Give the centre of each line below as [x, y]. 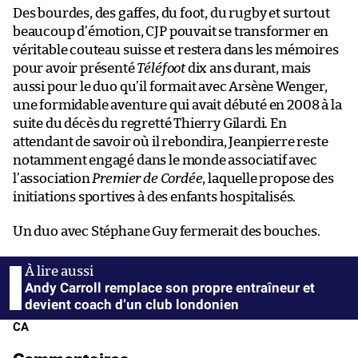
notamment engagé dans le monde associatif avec [165, 160]
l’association [53, 178]
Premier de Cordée [147, 178]
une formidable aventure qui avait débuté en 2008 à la [177, 105]
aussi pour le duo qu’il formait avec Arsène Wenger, [170, 86]
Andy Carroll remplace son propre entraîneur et [170, 287]
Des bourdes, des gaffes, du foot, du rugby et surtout [171, 13]
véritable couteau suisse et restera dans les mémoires [176, 50]
